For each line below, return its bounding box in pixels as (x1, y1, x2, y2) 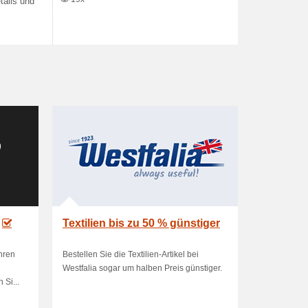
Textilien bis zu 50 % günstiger (63, 217, 220, 229)
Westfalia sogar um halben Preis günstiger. (63, 263, 222, 273)
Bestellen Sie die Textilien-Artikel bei (63, 250, 199, 259)
